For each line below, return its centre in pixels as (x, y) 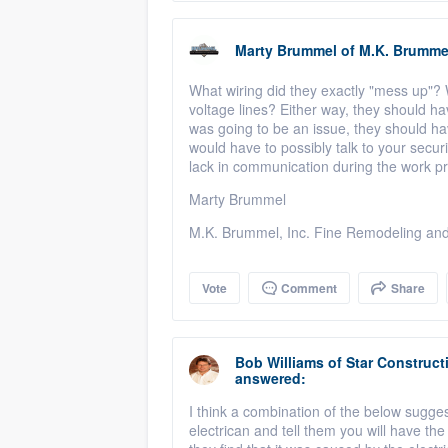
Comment (307, 288)
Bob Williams (279, 362)
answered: (270, 378)
